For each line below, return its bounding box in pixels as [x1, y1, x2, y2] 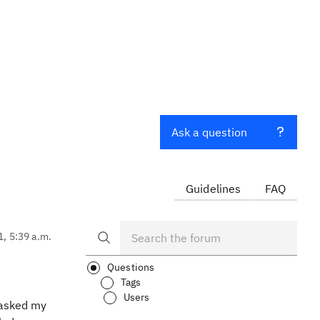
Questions [107, 261, 155, 274]
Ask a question [171, 125, 247, 139]
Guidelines [185, 181, 241, 196]
